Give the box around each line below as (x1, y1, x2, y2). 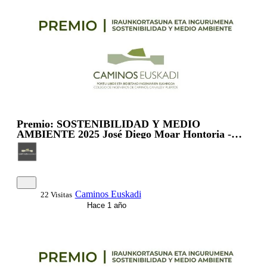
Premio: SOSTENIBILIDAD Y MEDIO (17, 118, 200, 131)
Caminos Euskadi (74, 189, 141, 200)
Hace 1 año (84, 201, 126, 210)
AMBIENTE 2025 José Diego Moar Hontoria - (17, 128, 231, 141)
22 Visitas (40, 190, 72, 200)
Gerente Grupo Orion (17, 138, 117, 151)
